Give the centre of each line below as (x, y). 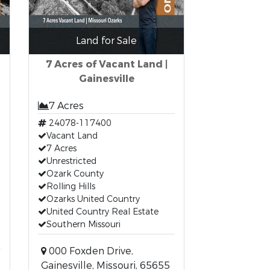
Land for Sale (107, 41)
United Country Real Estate (103, 212)
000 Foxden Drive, (90, 251)
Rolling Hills (71, 187)
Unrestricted (72, 161)
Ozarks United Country (93, 199)
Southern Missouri (84, 224)
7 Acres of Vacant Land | (106, 64)
